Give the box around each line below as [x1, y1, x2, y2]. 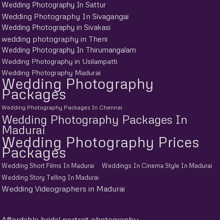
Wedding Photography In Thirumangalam [1, 45, 136, 54]
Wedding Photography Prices [1, 133, 199, 151]
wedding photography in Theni [1, 34, 108, 43]
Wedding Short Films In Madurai [1, 162, 94, 169]
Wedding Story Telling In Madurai [1, 173, 99, 181]
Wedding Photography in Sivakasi [1, 23, 110, 31]
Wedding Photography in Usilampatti [1, 56, 117, 65]
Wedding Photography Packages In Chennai [1, 104, 122, 111]
